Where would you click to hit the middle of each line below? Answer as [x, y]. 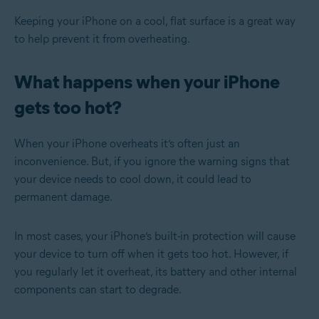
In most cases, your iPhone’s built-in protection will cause [155, 236]
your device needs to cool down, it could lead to [133, 179]
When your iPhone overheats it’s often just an [127, 143]
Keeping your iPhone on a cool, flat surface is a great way [155, 21]
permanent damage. [63, 197]
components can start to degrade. [98, 289]
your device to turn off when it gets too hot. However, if [151, 253]
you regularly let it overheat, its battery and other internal [156, 271]
